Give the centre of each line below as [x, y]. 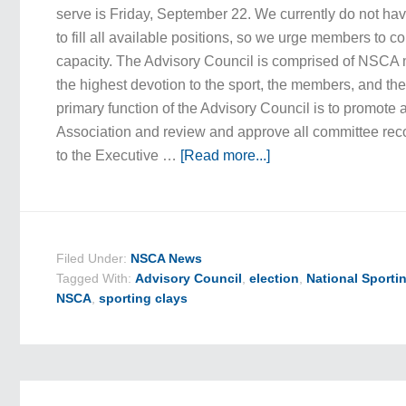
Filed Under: [94, 258]
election [275, 278]
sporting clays [144, 298]
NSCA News [167, 258]
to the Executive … [119, 155]
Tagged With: [96, 278]
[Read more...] [226, 155]
